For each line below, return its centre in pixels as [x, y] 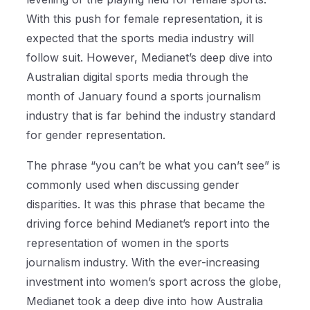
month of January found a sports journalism [144, 97]
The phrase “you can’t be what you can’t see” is [154, 166]
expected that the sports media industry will [140, 38]
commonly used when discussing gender [133, 185]
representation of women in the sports [128, 243]
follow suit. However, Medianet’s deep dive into [150, 58]
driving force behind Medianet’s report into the [148, 224]
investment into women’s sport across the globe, [154, 282]
